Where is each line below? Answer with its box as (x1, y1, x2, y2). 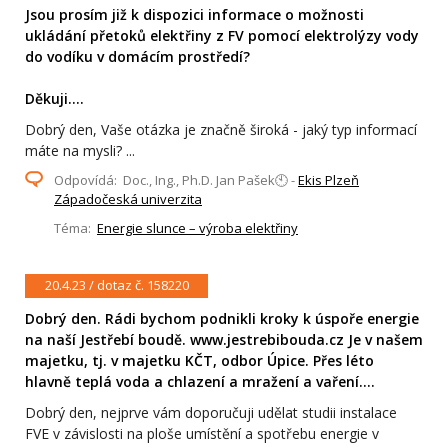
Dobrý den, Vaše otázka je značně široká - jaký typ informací (25, 119, 417, 139)
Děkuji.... (25, 88, 84, 108)
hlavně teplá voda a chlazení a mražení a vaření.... (25, 371, 375, 391)
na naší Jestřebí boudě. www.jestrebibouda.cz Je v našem (25, 329, 423, 349)
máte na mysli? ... (25, 140, 135, 160)
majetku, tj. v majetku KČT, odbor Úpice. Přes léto (25, 350, 374, 370)
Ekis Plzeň (298, 170, 359, 189)
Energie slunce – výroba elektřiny (97, 218, 298, 237)
